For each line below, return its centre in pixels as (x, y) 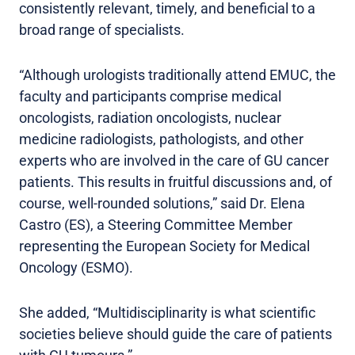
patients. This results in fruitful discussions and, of (176, 181)
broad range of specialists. (102, 29)
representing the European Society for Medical (164, 246)
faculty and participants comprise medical (150, 96)
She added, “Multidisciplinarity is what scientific (167, 312)
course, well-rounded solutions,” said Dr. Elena (162, 203)
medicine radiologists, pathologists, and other (161, 139)
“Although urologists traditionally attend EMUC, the (177, 74)
